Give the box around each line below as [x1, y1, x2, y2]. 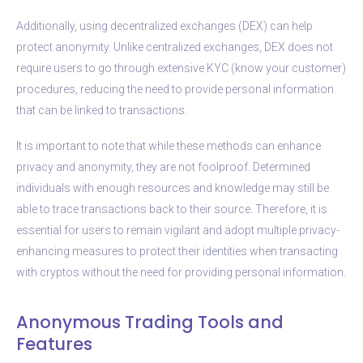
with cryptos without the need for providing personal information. [16, 265, 346, 279]
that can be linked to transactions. [16, 103, 187, 117]
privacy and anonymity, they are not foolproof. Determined [16, 160, 310, 173]
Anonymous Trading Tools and [16, 310, 284, 334]
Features [16, 331, 92, 356]
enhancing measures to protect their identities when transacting [16, 244, 338, 258]
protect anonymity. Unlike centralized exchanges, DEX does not [16, 40, 333, 53]
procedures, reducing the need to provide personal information [16, 82, 334, 96]
